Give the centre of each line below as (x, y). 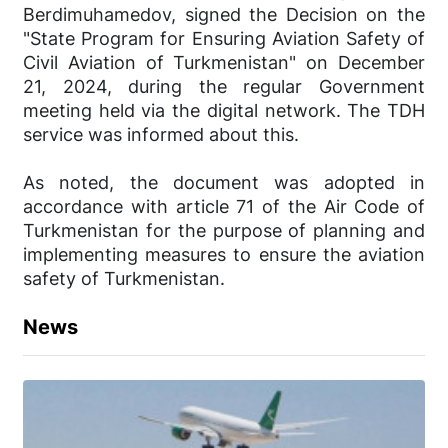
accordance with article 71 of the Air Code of (224, 206)
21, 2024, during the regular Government (224, 86)
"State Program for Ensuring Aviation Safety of (224, 38)
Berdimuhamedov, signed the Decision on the (224, 14)
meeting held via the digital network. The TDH (224, 110)
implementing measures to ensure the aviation (224, 254)
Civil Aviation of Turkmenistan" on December (224, 62)
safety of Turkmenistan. (124, 278)
